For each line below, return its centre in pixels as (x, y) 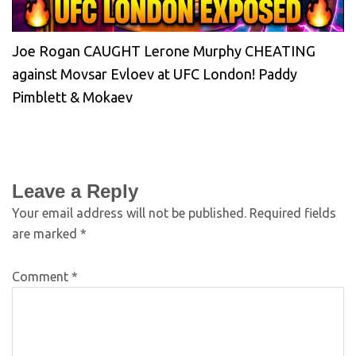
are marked (46, 233)
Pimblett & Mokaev (72, 97)
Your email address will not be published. (129, 213)
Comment (42, 276)
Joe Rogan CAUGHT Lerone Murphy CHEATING (164, 50)
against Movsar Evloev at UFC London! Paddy (155, 74)
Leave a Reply (75, 191)
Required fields (293, 213)
